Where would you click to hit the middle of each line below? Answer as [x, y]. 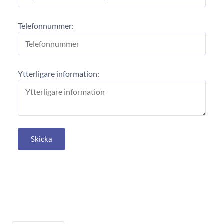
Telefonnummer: [46, 26]
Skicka [42, 139]
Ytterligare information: [59, 74]
